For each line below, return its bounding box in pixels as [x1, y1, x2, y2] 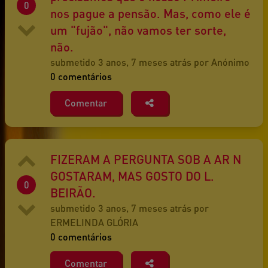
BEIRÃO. [50, 185, 96, 200]
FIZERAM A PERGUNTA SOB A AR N [50, 152, 241, 167]
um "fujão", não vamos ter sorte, [50, 23, 226, 38]
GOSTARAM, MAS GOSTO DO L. [50, 169, 214, 184]
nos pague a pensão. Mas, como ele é [50, 6, 251, 21]
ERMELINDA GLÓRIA [50, 217, 138, 229]
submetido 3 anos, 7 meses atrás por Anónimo [50, 56, 249, 68]
